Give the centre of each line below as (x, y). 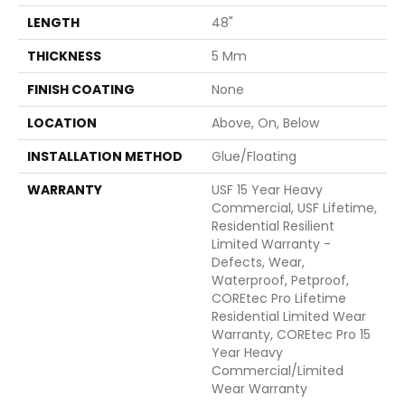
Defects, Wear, (258, 262)
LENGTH (53, 22)
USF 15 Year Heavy (267, 189)
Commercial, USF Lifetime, (294, 207)
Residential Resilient (273, 226)
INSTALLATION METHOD (105, 156)
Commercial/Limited (278, 370)
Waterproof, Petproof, (280, 280)
